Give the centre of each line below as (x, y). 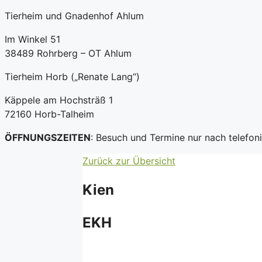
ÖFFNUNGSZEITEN (48, 137)
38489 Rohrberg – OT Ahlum (68, 53)
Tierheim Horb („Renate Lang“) (72, 77)
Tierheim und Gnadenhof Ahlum (74, 16)
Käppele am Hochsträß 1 (59, 100)
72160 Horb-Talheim (49, 114)
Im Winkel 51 (32, 39)
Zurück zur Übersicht (129, 161)
